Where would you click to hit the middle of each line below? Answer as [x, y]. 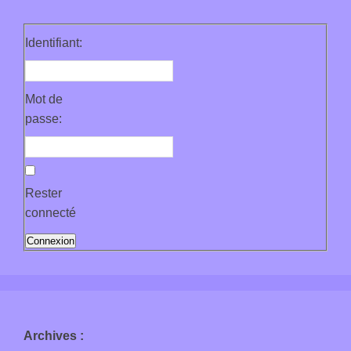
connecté [51, 212]
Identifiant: [54, 42]
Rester [43, 193]
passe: [43, 118]
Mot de [44, 99]
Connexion [51, 241]
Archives [50, 335]
